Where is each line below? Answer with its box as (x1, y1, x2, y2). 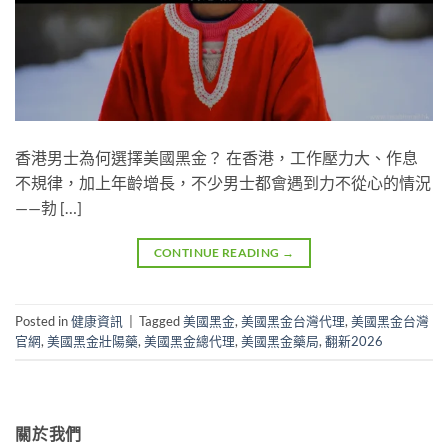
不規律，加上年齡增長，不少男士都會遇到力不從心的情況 (15, 172, 431, 192)
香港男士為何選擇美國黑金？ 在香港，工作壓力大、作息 (15, 147, 418, 167)
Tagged (139, 312, 183, 329)
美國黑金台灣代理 (241, 312, 345, 329)
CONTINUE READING (153, 244, 282, 260)
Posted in (15, 312, 71, 329)
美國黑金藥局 (241, 332, 319, 349)
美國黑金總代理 (144, 332, 235, 349)
